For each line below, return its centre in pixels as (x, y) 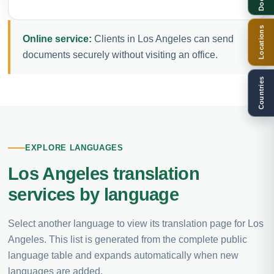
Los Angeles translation (104, 174)
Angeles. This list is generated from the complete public (128, 239)
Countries (261, 93)
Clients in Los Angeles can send (163, 39)
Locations (261, 42)
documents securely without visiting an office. (120, 54)
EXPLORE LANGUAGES (74, 148)
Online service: (57, 39)
